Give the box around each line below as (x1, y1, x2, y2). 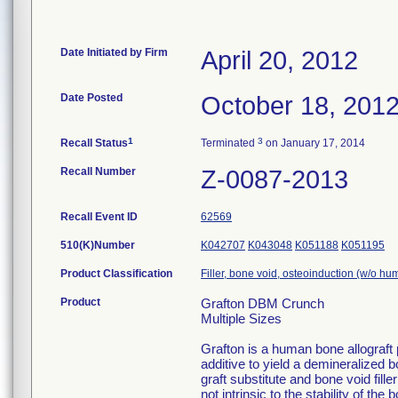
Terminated (201, 137, 258, 149)
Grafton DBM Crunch (201, 296, 324, 311)
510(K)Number (60, 239, 135, 251)
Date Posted (60, 92, 123, 104)
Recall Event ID (60, 211, 138, 223)
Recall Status (60, 137, 128, 149)
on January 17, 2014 (263, 137, 365, 149)
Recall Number (60, 165, 136, 178)
